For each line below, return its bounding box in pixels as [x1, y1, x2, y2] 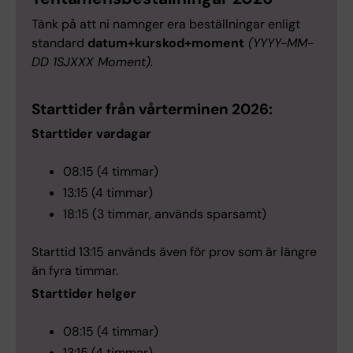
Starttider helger [32, 284, 136, 302]
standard [32, 34, 87, 51]
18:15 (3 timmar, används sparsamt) [63, 205, 266, 222]
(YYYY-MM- [244, 34, 314, 51]
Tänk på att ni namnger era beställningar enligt [32, 15, 300, 32]
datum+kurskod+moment [87, 34, 244, 51]
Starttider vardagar [32, 124, 151, 142]
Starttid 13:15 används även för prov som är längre [32, 243, 317, 260]
